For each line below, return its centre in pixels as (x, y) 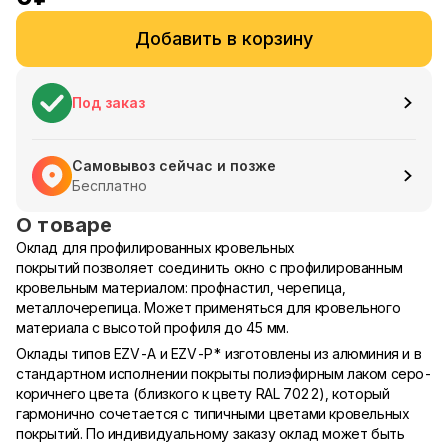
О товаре (64, 225)
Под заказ (108, 102)
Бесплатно (109, 185)
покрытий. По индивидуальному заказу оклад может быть (210, 433)
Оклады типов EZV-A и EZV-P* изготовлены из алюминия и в (219, 353)
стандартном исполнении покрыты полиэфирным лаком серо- (224, 373)
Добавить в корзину (224, 38)
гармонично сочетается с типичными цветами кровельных (213, 413)
